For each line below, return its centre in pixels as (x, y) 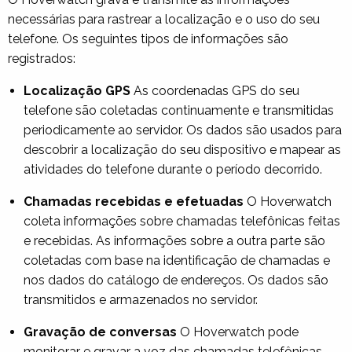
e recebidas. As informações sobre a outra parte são (174, 240)
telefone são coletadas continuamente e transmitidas (179, 110)
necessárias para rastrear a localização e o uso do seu (164, 19)
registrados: (42, 58)
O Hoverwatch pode (238, 332)
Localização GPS (77, 90)
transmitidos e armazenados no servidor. (141, 299)
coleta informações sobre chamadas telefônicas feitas (182, 221)
